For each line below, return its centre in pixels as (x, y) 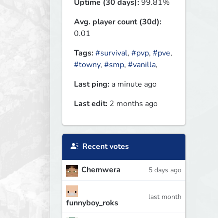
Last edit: (91, 104)
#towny (87, 65)
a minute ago (133, 84)
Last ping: (92, 84)
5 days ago (165, 170)
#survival (111, 53)
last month (165, 197)
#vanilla (142, 65)
